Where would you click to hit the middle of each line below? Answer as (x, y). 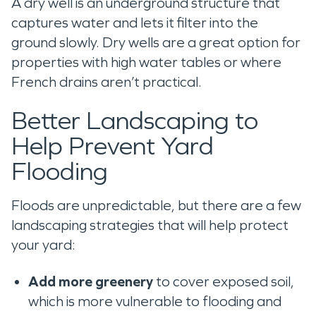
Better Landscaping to (135, 121)
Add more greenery (91, 281)
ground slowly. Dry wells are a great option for (156, 42)
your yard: (45, 244)
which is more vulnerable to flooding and (155, 301)
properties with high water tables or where (146, 62)
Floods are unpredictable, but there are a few (156, 205)
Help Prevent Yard (113, 146)
